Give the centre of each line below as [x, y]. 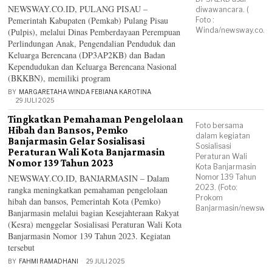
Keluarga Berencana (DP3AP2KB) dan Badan [87, 55]
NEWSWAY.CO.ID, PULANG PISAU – [78, 9]
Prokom [209, 198]
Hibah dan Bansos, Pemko [68, 130]
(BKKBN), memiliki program [59, 78]
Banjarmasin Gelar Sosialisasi [76, 141]
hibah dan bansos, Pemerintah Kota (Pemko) [85, 201]
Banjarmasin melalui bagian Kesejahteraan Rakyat [94, 213]
